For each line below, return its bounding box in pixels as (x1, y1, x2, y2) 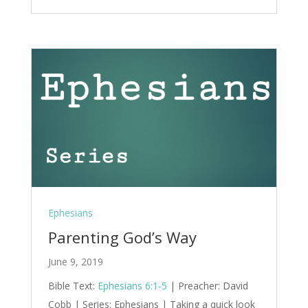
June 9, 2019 (47, 254, 103, 268)
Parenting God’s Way (47, 226, 197, 247)
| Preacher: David (166, 278, 248, 292)
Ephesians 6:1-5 (97, 278, 167, 292)
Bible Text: (47, 278, 98, 292)
